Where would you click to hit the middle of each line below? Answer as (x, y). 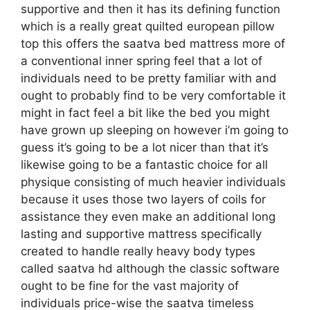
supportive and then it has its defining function (151, 9)
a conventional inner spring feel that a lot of (142, 61)
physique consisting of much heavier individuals (153, 182)
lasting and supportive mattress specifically (141, 234)
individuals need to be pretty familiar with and (149, 78)
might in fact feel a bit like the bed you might (145, 112)
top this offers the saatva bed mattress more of (153, 43)
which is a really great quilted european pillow (148, 26)
